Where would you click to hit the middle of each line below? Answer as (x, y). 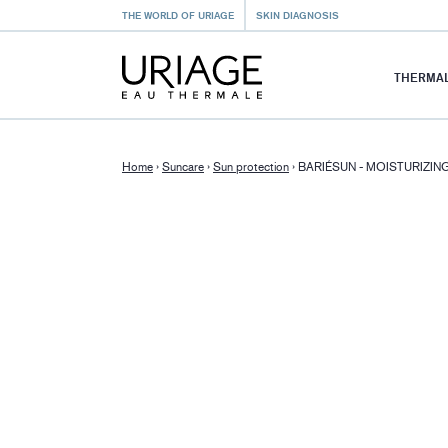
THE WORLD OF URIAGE (178, 15)
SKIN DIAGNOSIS (297, 15)
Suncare (183, 167)
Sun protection (251, 167)
